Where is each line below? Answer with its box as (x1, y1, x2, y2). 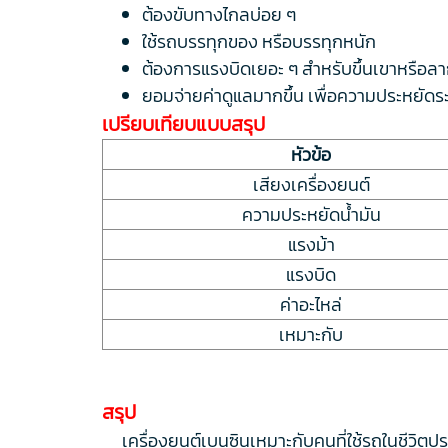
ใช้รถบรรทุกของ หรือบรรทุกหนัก (142, 27, 376, 55)
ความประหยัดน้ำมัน (241, 200, 381, 228)
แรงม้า (287, 230, 335, 258)
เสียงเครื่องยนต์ (252, 170, 370, 198)
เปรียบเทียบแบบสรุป (102, 108, 265, 139)
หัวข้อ (291, 140, 331, 168)
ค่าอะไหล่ (280, 290, 342, 318)
